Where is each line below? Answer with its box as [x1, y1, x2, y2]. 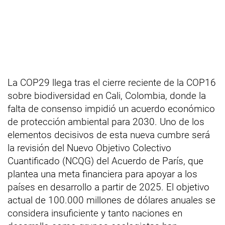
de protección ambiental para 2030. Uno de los [8, 116, 204, 128]
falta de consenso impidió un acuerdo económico [8, 102, 215, 115]
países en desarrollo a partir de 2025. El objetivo [8, 181, 209, 193]
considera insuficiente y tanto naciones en [8, 207, 182, 219]
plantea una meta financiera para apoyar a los [8, 168, 197, 180]
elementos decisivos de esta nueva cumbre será [8, 129, 210, 141]
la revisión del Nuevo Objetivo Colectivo [8, 142, 171, 154]
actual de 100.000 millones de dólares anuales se [8, 194, 215, 206]
